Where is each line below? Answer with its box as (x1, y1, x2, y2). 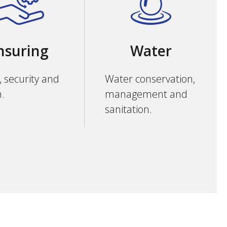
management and (105, 87, 188, 101)
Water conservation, (105, 72, 196, 86)
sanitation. (105, 102, 153, 116)
